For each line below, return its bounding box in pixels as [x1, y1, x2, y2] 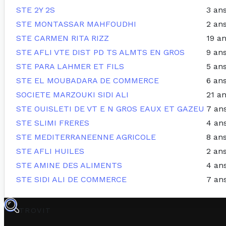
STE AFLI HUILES [16, 146, 84, 156]
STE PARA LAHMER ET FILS [16, 62, 124, 72]
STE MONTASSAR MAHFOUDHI [16, 19, 136, 29]
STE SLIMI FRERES [16, 118, 89, 128]
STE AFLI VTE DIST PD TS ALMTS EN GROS [16, 47, 185, 58]
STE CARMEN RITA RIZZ [16, 33, 109, 43]
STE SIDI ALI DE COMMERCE [16, 175, 127, 185]
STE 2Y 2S [16, 5, 55, 15]
